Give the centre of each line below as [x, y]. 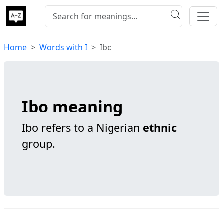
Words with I [63, 47]
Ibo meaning [72, 106]
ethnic [160, 128]
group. [39, 144]
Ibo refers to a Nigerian [82, 128]
